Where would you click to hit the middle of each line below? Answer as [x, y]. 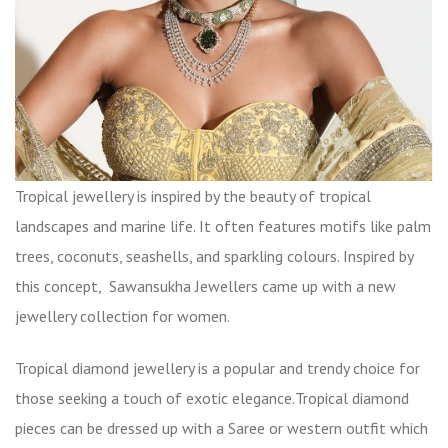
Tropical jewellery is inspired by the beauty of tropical [193, 196]
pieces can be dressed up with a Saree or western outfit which [221, 428]
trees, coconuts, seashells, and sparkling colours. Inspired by [214, 256]
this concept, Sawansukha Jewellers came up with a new [205, 286]
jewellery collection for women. [124, 316]
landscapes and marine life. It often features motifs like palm [223, 226]
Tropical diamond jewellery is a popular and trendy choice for [217, 368]
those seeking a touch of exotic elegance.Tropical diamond [212, 398]
